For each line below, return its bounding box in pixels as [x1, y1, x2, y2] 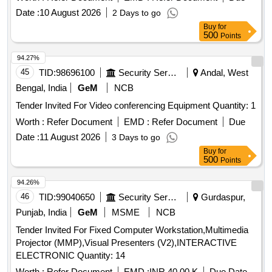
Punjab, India [16, 207, 67, 218]
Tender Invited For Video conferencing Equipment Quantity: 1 [212, 100, 256, 111]
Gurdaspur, [199, 192, 245, 203]
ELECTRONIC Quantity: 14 [77, 250, 125, 261]
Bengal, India [16, 83, 67, 93]
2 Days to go [112, 8, 161, 18]
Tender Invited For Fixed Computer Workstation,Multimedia [16, 225, 248, 236]
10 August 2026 [39, 7, 101, 18]
